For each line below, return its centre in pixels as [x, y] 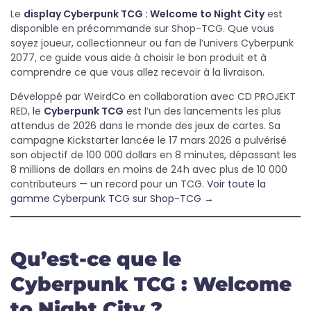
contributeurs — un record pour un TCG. [109, 184]
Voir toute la [236, 184]
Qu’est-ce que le [96, 259]
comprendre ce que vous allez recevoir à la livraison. [137, 72]
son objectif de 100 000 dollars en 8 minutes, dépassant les [153, 155]
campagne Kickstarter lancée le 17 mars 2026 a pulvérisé [149, 140]
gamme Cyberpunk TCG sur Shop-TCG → [112, 199]
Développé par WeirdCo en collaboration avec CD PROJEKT [153, 96]
